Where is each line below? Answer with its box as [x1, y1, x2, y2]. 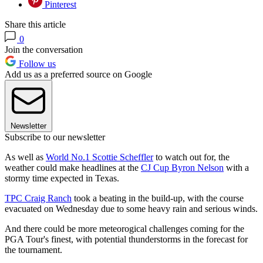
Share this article [5, 19, 66, 30]
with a [224, 163, 249, 173]
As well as [5, 152, 46, 163]
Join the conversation [5, 45, 83, 55]
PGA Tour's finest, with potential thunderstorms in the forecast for [5, 234, 248, 245]
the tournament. [5, 245, 62, 255]
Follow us [16, 59, 56, 69]
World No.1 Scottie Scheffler [46, 152, 153, 163]
